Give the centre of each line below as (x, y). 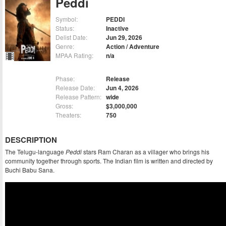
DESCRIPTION (31, 140)
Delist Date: (71, 37)
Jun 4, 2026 (122, 88)
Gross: (64, 106)
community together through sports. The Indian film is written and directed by (109, 161)
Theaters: (68, 115)
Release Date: (75, 88)
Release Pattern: (78, 97)
